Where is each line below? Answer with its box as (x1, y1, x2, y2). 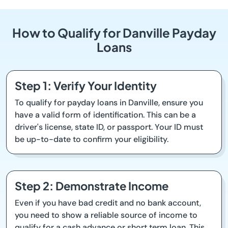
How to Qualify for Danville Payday (12, 25, 216, 41)
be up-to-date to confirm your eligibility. (15, 134, 168, 145)
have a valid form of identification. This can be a (15, 109, 196, 121)
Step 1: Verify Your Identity (15, 78, 157, 93)
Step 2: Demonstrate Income (15, 179, 168, 193)
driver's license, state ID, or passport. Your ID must (15, 122, 203, 133)
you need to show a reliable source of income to (15, 210, 197, 221)
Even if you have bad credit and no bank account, (15, 197, 201, 209)
